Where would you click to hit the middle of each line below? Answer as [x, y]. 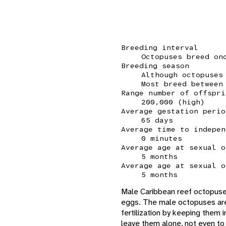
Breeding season [155, 65]
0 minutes [162, 138]
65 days [157, 120]
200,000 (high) [173, 102]
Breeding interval [160, 47]
